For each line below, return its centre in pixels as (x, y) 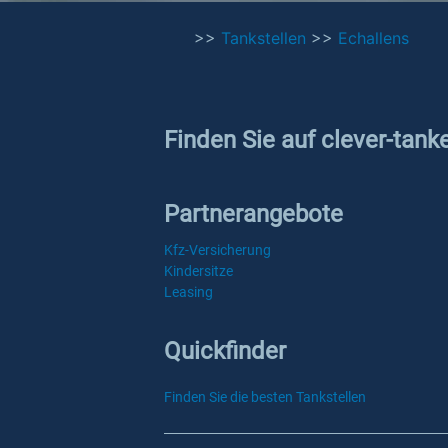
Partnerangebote (253, 214)
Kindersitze (198, 271)
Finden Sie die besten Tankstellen (265, 397)
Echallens (373, 38)
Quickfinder (225, 351)
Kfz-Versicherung (217, 250)
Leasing (188, 292)
